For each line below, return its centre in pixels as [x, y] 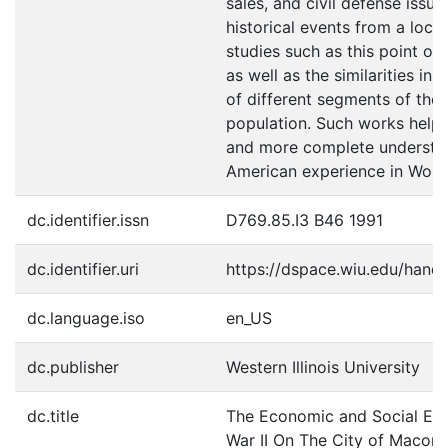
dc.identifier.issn [88, 220]
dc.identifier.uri [83, 269]
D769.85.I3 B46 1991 [304, 220]
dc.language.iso [86, 318]
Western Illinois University [323, 367]
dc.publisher [73, 367]
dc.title [53, 416]
